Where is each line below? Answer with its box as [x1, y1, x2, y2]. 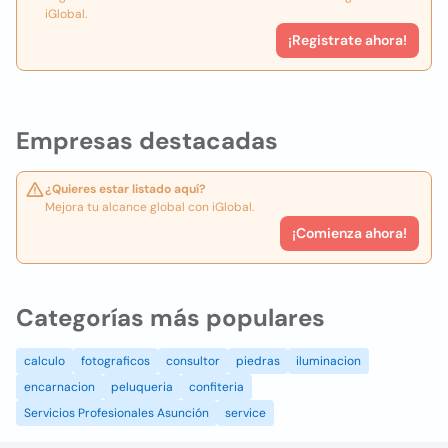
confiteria [189, 379, 244, 395]
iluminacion [296, 353, 361, 369]
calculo [24, 353, 65, 369]
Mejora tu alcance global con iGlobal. [45, 199, 254, 215]
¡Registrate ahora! [288, 31, 407, 49]
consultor [166, 353, 220, 369]
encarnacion [24, 379, 95, 395]
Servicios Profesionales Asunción [24, 405, 209, 421]
